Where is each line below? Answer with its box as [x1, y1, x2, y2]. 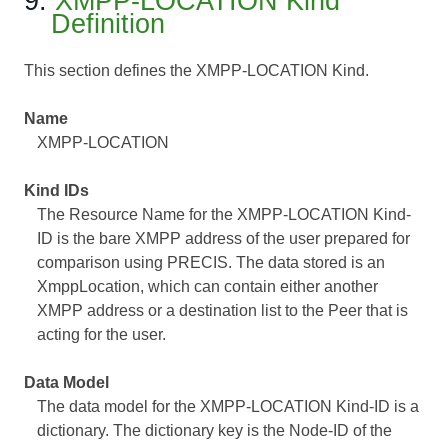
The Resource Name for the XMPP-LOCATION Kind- [36, 206, 411, 224]
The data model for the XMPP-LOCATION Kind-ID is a [36, 398, 419, 416]
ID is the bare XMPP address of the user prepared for [36, 230, 410, 248]
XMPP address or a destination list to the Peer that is [36, 302, 408, 320]
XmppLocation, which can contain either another [36, 278, 378, 296]
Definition [51, 8, 166, 40]
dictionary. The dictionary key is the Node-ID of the [36, 422, 392, 440]
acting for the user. [36, 326, 166, 344]
